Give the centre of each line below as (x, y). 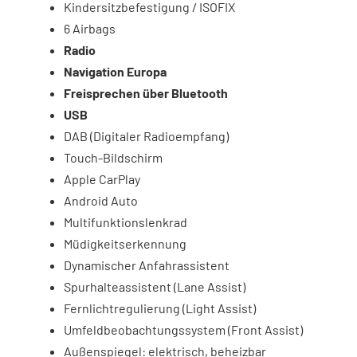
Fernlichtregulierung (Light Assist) (160, 308)
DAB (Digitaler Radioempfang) (146, 135)
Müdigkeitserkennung (125, 243)
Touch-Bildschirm (113, 157)
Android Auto (101, 200)
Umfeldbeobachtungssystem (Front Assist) (183, 329)
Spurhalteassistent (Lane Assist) (155, 286)
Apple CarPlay (102, 178)
